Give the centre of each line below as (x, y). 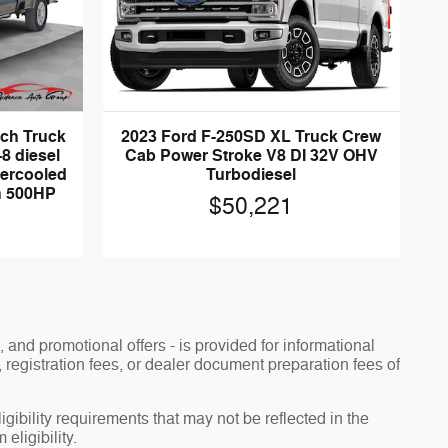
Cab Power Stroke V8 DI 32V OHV (251, 155)
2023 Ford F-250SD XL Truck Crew (251, 136)
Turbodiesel (251, 174)
